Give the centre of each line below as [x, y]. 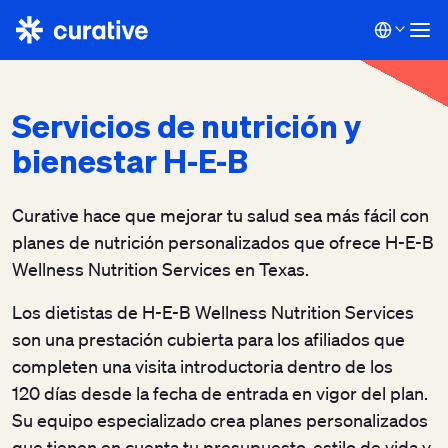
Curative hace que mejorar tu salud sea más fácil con [220, 215]
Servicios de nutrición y [186, 125]
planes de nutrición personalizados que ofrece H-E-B [223, 242]
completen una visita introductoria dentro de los [202, 366]
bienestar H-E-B [130, 160]
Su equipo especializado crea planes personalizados [220, 420]
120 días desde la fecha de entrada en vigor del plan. [220, 393]
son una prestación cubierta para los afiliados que [208, 339]
